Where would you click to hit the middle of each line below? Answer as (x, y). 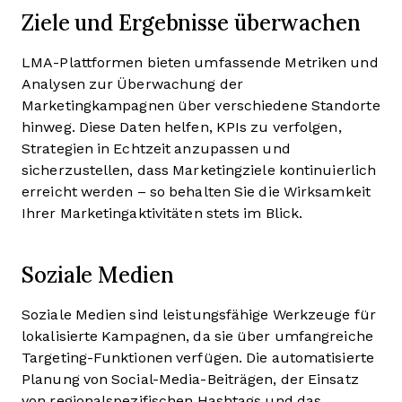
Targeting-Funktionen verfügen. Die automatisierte (198, 358)
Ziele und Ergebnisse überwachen (191, 22)
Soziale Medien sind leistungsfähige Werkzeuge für (199, 315)
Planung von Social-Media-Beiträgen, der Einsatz (190, 379)
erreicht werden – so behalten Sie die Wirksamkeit (196, 192)
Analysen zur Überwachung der (132, 84)
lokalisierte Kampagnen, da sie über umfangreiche (197, 336)
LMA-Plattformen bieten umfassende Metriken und (200, 62)
